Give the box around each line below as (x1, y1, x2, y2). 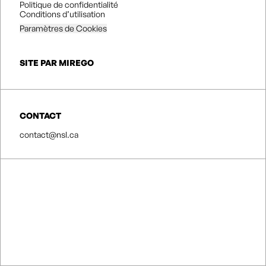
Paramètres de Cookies (20, 23, 107, 34)
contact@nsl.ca (20, 129, 78, 140)
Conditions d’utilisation (20, 9, 105, 20)
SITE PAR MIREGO (20, 58, 94, 68)
